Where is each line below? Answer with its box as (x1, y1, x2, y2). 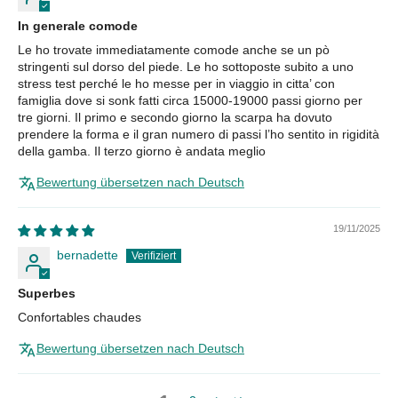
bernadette (57, 247, 118, 262)
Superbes (18, 285, 76, 300)
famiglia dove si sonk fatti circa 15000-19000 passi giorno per (18, 92, 362, 107)
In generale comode (18, 18, 138, 33)
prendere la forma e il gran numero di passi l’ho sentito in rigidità (18, 126, 379, 141)
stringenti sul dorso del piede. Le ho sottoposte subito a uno (18, 59, 354, 74)
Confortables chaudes (18, 309, 141, 324)
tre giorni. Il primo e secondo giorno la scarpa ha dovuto (18, 109, 332, 124)
